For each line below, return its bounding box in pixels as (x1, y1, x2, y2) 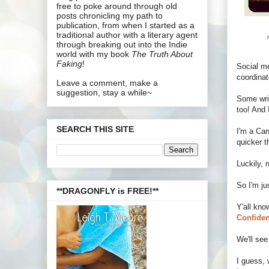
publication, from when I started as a (56, 20, 195, 30)
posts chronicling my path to (56, 10, 163, 20)
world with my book (56, 49, 131, 59)
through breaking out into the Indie (56, 39, 187, 49)
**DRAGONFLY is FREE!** (56, 186, 159, 196)
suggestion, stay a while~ (56, 87, 152, 97)
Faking (56, 58, 82, 68)
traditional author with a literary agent (56, 29, 198, 40)
